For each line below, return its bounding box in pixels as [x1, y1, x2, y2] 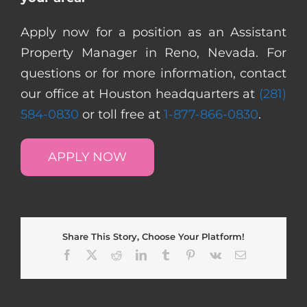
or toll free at [79, 106, 164, 122]
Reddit [121, 248, 150, 260]
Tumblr [170, 248, 202, 260]
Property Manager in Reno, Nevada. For [21, 45, 286, 60]
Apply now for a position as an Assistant [21, 24, 286, 40]
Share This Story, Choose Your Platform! [62, 231, 245, 243]
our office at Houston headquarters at [21, 86, 259, 101]
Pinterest [195, 248, 232, 260]
